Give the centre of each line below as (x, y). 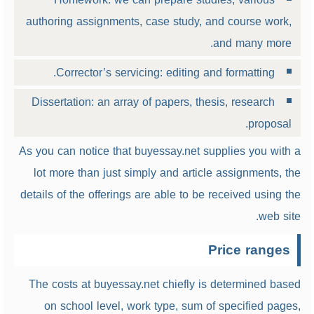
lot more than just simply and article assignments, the (167, 173)
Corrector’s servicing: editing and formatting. (165, 73)
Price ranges (249, 250)
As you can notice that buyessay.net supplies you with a (159, 151)
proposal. (269, 124)
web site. (279, 216)
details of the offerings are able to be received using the (160, 194)
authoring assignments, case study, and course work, (158, 21)
